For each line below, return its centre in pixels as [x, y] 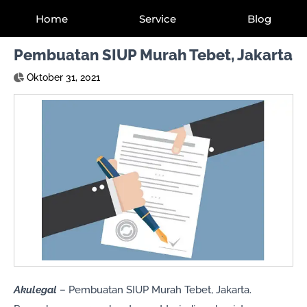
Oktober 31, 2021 [63, 77]
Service [158, 19]
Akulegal [35, 290]
